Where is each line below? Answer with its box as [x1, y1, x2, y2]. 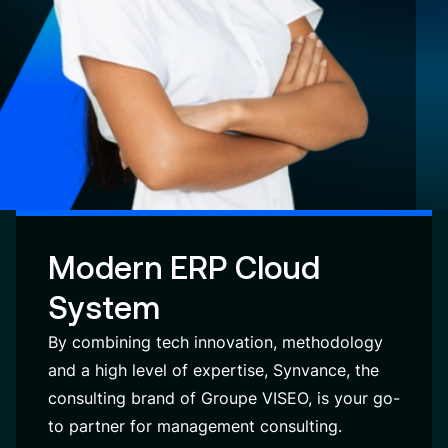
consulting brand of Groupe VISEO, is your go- [48, 388, 400, 408]
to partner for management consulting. [48, 416, 342, 436]
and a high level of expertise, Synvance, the [48, 360, 379, 380]
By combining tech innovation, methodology [48, 332, 383, 352]
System [48, 289, 160, 326]
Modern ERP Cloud [48, 249, 320, 286]
